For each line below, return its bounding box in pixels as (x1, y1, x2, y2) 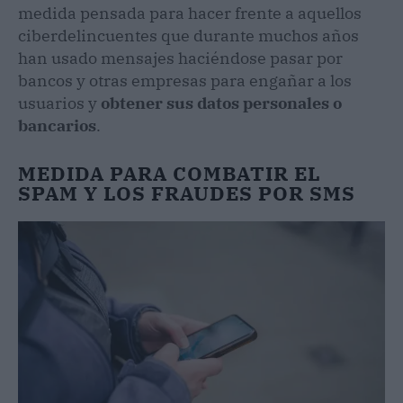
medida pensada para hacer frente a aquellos (18, 3, 362, 24)
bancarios (18, 115, 96, 137)
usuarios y (18, 93, 101, 114)
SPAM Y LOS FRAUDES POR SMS (18, 180, 355, 207)
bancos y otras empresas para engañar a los (18, 70, 352, 92)
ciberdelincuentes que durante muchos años (18, 25, 359, 47)
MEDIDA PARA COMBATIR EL (18, 160, 321, 187)
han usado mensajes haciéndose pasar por (18, 48, 343, 69)
